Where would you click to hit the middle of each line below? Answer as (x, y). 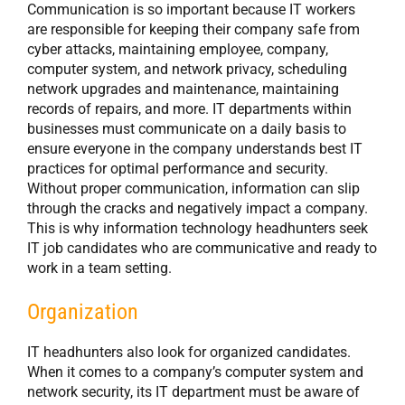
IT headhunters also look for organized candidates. (189, 353)
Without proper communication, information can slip (193, 189)
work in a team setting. (99, 268)
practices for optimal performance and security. (178, 169)
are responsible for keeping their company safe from (193, 30)
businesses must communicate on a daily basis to (187, 129)
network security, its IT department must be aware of (193, 392)
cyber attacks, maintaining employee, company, (178, 50)
